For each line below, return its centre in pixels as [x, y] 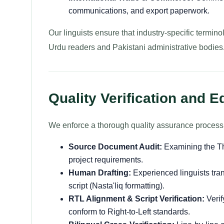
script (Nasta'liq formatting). [116, 186]
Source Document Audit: [115, 147]
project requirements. [106, 160]
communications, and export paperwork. [139, 11]
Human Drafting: [100, 173]
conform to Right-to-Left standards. [129, 212]
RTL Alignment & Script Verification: [136, 199]
